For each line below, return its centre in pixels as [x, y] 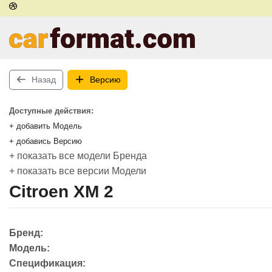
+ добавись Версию [46, 141]
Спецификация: [47, 263]
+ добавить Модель [46, 126]
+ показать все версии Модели [78, 171]
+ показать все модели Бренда [78, 156]
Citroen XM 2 [61, 192]
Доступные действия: [51, 111]
